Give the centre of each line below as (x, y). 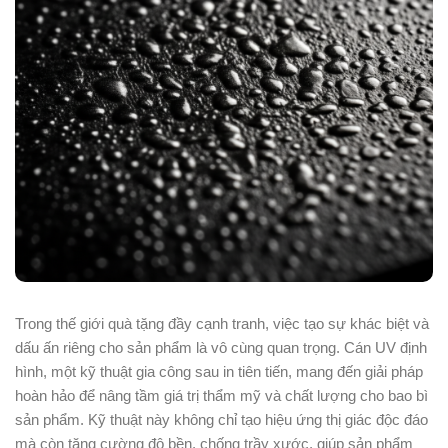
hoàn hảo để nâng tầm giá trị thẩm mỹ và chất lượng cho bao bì (221, 395)
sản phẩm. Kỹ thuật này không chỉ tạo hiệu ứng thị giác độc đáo (221, 419)
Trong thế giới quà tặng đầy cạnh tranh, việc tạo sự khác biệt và (222, 323)
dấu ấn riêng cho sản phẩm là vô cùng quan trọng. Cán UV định (221, 347)
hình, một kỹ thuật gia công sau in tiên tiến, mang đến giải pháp (219, 371)
